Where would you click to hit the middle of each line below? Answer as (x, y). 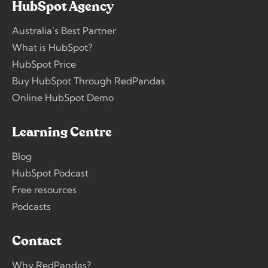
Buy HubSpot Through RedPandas (89, 80)
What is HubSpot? (52, 47)
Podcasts (31, 206)
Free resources (44, 189)
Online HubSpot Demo (63, 97)
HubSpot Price (44, 64)
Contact (37, 241)
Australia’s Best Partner (64, 30)
